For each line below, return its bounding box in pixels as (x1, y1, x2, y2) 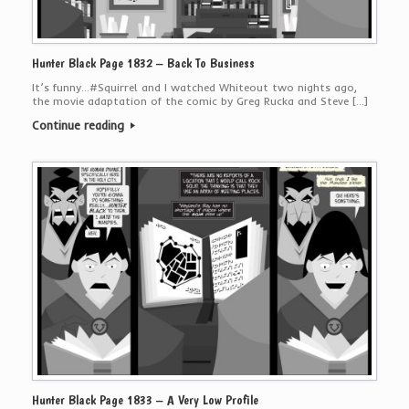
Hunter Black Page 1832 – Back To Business (32, 55, 255, 72)
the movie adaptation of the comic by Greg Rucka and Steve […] (32, 94, 368, 109)
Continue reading (32, 118, 128, 133)
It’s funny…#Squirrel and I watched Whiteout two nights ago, (32, 80, 357, 95)
